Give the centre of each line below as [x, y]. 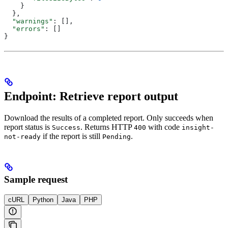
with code [164, 127]
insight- [198, 127]
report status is [28, 127]
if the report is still [72, 136]
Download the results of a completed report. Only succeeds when [109, 118]
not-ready [22, 136]
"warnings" [28, 21]
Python [43, 200]
